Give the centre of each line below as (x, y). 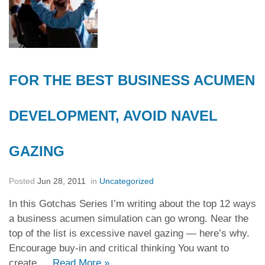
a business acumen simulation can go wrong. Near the (129, 219)
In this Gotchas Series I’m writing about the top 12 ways (132, 204)
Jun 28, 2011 (63, 181)
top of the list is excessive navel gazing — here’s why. (129, 233)
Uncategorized (127, 181)
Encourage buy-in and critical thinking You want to (119, 248)
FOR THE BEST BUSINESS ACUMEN (132, 80)
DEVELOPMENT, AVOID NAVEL (113, 116)
